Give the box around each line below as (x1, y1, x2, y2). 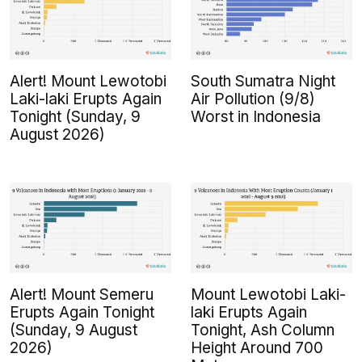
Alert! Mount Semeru (10, 285, 154, 305)
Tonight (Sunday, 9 (10, 107, 141, 127)
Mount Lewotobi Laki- (191, 285, 346, 305)
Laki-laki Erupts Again (10, 90, 162, 109)
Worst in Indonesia (191, 107, 321, 127)
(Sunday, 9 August (10, 321, 137, 340)
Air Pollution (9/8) (191, 90, 315, 109)
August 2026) (10, 125, 105, 145)
